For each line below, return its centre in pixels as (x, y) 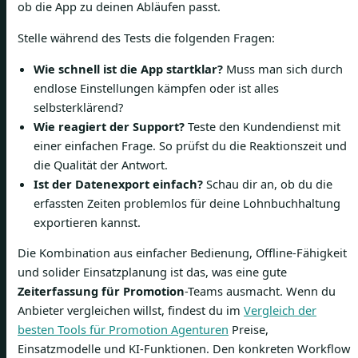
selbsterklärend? (78, 107)
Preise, (249, 330)
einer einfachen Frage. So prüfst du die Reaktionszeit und (190, 145)
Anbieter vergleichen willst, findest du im (131, 310)
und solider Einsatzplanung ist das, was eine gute (152, 272)
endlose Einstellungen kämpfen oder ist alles (156, 88)
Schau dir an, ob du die (268, 183)
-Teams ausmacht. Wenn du (260, 291)
